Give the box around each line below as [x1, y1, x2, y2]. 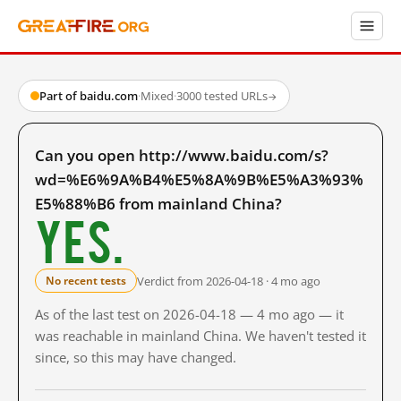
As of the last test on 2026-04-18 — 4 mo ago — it [35, 305, 344, 323]
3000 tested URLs [176, 88, 268, 104]
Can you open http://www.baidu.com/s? [35, 145, 328, 166]
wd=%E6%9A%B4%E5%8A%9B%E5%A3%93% [35, 169, 363, 190]
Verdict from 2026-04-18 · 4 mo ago [137, 272, 320, 289]
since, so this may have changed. [35, 348, 236, 366]
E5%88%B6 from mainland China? [35, 193, 282, 214]
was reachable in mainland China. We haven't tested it [35, 327, 366, 345]
